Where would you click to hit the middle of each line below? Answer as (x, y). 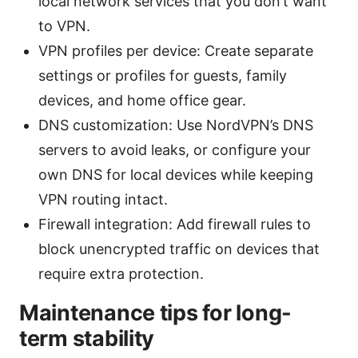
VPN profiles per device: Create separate (176, 51)
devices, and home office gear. (142, 101)
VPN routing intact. (103, 200)
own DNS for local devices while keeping (176, 175)
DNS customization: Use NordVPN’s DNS (176, 125)
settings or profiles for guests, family (163, 76)
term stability (87, 339)
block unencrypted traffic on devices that (179, 249)
